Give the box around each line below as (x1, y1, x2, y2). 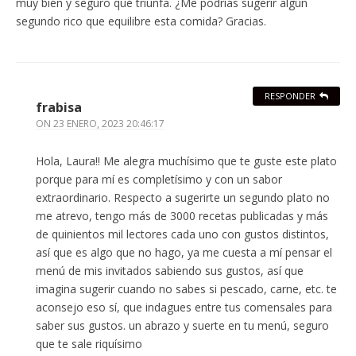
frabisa (36, 99, 82, 117)
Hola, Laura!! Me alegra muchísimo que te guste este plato (36, 153, 337, 169)
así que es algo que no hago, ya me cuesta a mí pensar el (36, 245, 332, 261)
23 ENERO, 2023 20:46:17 (53, 117, 164, 131)
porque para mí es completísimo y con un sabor (36, 172, 282, 188)
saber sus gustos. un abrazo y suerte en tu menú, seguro (36, 318, 329, 334)
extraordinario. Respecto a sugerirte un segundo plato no (36, 190, 330, 206)
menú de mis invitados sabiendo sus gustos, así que (36, 263, 304, 279)
